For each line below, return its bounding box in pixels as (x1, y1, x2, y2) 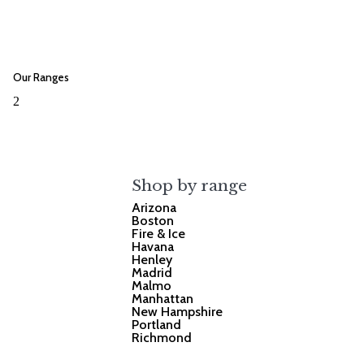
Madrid (132, 264, 173, 280)
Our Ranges (13, 71, 69, 84)
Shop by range (132, 175, 248, 195)
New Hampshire (132, 303, 223, 319)
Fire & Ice (132, 225, 186, 241)
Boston (132, 212, 175, 228)
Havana (132, 238, 175, 254)
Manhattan (132, 290, 194, 306)
